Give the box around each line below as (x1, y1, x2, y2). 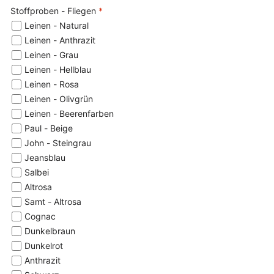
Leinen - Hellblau (24, 64, 91, 75)
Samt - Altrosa (24, 196, 81, 207)
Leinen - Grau (24, 50, 78, 61)
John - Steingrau (24, 138, 91, 149)
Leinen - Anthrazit (24, 35, 95, 46)
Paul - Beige (24, 123, 73, 134)
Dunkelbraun (24, 226, 75, 237)
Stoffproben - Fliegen (10, 6, 98, 17)
